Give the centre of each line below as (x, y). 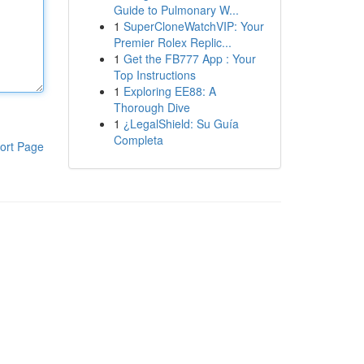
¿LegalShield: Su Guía (181, 123)
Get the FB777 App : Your (189, 58)
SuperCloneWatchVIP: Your (193, 26)
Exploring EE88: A (169, 91)
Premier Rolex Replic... (172, 42)
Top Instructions (154, 75)
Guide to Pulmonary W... (176, 10)
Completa (138, 140)
